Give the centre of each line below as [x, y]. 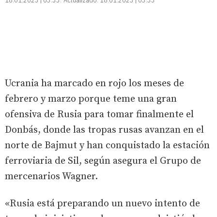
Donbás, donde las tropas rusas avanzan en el [104, 130]
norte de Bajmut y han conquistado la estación [107, 146]
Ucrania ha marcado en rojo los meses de [94, 84]
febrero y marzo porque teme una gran [91, 99]
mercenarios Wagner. [51, 177]
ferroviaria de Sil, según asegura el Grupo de [103, 161]
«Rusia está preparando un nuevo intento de [102, 204]
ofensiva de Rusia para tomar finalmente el [99, 115]
